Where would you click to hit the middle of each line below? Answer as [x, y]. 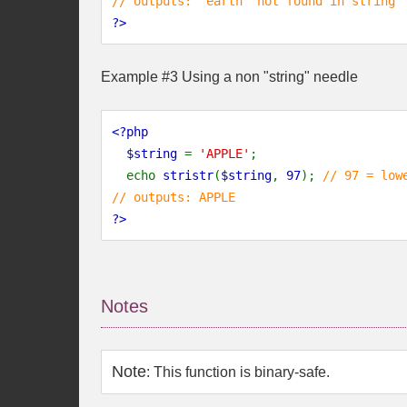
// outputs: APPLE [174, 197]
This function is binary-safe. [242, 372]
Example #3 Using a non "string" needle [229, 77]
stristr [188, 175]
